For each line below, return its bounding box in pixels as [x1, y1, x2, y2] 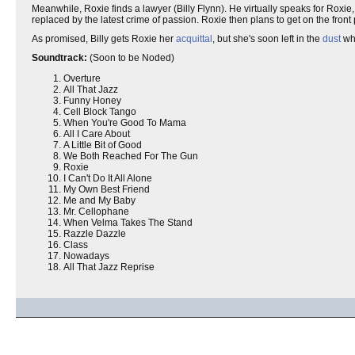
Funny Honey [63, 95, 121, 106]
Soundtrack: [32, 52, 87, 63]
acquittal [176, 33, 212, 44]
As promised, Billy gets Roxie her [32, 33, 176, 44]
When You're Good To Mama [63, 117, 186, 128]
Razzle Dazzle [63, 228, 126, 239]
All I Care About [63, 128, 130, 139]
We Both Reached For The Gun [63, 151, 198, 162]
